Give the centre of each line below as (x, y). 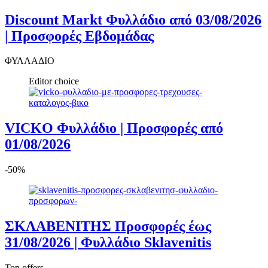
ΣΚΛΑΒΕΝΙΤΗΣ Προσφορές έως (108, 226)
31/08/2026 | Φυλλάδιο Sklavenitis (108, 243)
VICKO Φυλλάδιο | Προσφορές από (114, 128)
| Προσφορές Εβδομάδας (79, 36)
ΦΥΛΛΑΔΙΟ (30, 61)
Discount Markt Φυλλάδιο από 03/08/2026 (133, 19)
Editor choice (54, 81)
